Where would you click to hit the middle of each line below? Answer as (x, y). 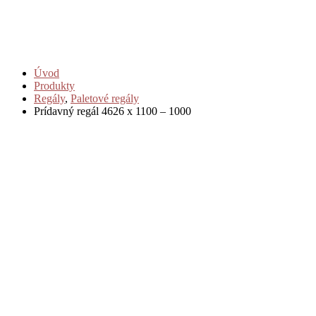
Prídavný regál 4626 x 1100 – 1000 (113, 111)
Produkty (54, 85)
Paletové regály (105, 98)
